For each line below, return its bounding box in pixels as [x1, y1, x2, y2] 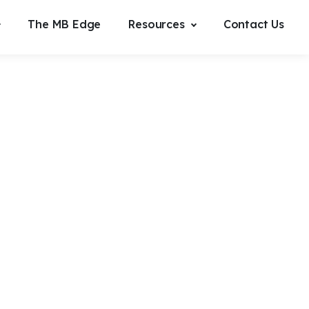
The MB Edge [28, 17, 101, 31]
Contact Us [223, 17, 284, 31]
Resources [128, 17, 185, 31]
